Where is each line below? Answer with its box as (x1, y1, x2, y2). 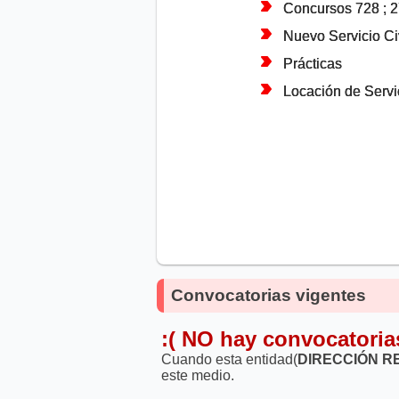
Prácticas (282, 56, 342, 72)
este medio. (160, 368, 234, 384)
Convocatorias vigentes (171, 286, 366, 305)
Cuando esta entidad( (160, 352, 297, 368)
